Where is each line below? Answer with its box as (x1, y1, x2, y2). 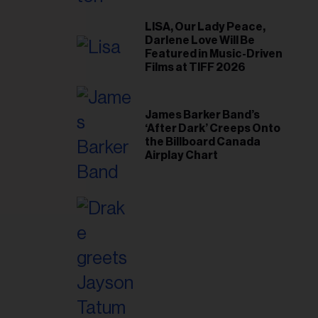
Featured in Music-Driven (145, 48, 283, 60)
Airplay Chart (145, 150, 218, 162)
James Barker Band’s (145, 109, 260, 121)
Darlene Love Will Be (145, 35, 255, 47)
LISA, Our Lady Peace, (145, 21, 265, 33)
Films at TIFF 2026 (145, 62, 246, 74)
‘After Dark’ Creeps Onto (145, 123, 280, 135)
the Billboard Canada (145, 136, 261, 148)
